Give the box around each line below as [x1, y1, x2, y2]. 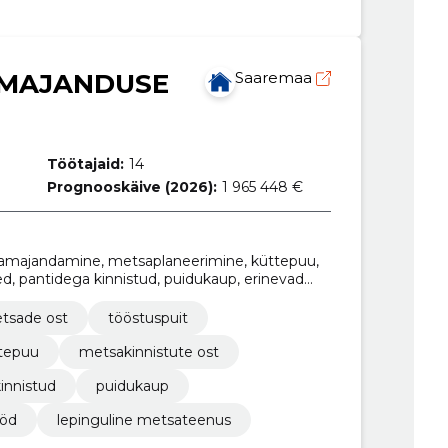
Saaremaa [234, 67, 316, 87]
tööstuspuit [107, 309, 188, 328]
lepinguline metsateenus [56, 411, 231, 430]
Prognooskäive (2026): [47, 177, 218, 196]
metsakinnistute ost [78, 343, 219, 362]
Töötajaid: [47, 154, 125, 173]
